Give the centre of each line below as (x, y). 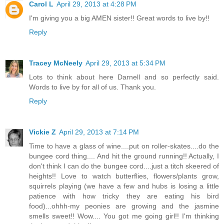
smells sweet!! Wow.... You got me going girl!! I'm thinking (124, 216)
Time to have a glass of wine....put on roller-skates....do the (124, 146)
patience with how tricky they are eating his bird (124, 196)
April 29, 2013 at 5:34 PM (125, 63)
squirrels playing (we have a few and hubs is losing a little (124, 186)
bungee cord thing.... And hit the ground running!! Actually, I (124, 156)
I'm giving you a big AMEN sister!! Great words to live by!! (119, 18)
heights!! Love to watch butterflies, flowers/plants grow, (124, 176)
